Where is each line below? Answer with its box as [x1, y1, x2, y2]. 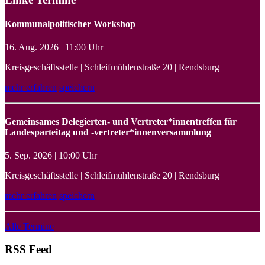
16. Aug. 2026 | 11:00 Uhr [5, 42, 103, 53]
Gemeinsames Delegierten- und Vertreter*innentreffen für [5, 116, 237, 127]
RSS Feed [5, 243, 52, 256]
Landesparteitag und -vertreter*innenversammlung [5, 127, 211, 137]
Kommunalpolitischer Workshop [5, 18, 135, 29]
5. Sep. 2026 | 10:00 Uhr [5, 150, 97, 160]
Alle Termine [5, 221, 54, 231]
